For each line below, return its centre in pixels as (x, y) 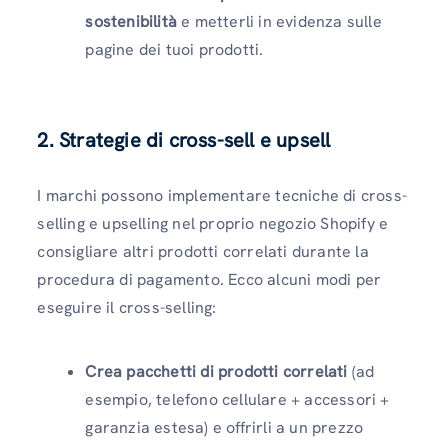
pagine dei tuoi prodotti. (174, 50)
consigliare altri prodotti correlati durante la (203, 252)
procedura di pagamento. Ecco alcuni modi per (209, 280)
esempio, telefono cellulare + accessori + (237, 399)
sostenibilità (131, 22)
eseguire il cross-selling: (127, 308)
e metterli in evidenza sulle (279, 22)
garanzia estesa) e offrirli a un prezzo (224, 427)
